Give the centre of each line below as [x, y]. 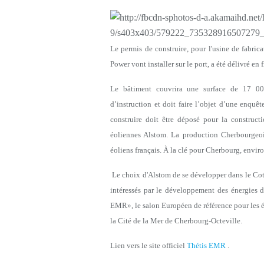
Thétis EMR [206, 245]
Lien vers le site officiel [148, 245]
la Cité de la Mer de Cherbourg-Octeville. [176, 221]
